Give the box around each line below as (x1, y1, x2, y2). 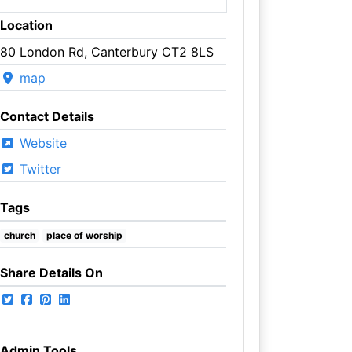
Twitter (15, 160, 61, 177)
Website (15, 134, 67, 151)
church (3, 229, 35, 241)
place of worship (46, 229, 123, 241)
